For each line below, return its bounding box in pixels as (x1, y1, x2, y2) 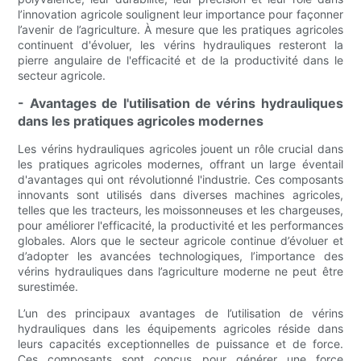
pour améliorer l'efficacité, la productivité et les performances (18, 218, 343, 233)
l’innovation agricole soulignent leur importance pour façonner (18, 7, 343, 22)
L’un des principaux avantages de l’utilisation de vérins (18, 306, 343, 321)
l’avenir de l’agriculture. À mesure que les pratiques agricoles (18, 23, 343, 37)
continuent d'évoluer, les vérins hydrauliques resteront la (18, 38, 343, 52)
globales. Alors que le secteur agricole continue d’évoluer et (18, 234, 343, 248)
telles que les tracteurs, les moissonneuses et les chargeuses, (18, 203, 343, 218)
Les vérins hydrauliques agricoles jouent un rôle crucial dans (18, 142, 343, 156)
